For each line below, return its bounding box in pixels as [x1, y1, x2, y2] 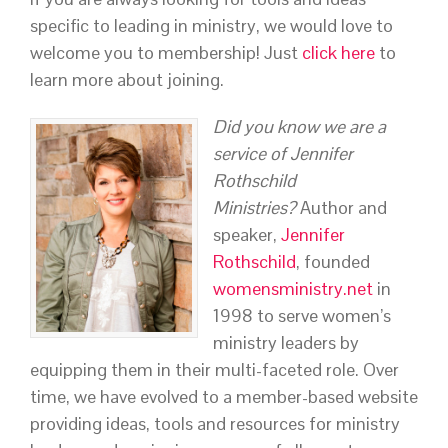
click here [302, 40, 375, 64]
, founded [296, 249, 370, 273]
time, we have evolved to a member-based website [30, 384, 418, 408]
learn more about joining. [30, 67, 224, 91]
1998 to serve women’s [213, 303, 391, 327]
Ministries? [213, 195, 296, 219]
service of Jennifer [213, 141, 353, 165]
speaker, [213, 222, 281, 246]
